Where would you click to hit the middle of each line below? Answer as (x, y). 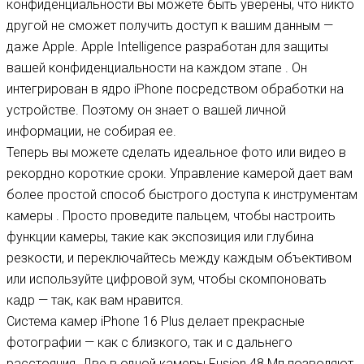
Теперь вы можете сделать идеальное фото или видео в (176, 152)
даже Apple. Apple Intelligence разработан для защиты (167, 46)
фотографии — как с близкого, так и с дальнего (149, 342)
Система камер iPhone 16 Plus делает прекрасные (156, 321)
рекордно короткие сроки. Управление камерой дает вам (180, 173)
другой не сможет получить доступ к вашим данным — (170, 25)
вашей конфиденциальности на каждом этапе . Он (157, 67)
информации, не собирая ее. (91, 131)
